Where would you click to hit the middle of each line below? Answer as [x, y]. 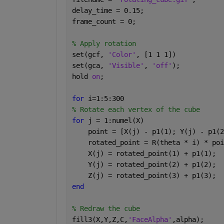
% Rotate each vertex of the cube [138, 109]
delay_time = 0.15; [110, 10]
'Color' [122, 54]
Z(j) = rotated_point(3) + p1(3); [146, 175]
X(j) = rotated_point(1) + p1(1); [146, 153]
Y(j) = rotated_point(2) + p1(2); [146, 164]
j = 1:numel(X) [118, 120]
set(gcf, [90, 54]
